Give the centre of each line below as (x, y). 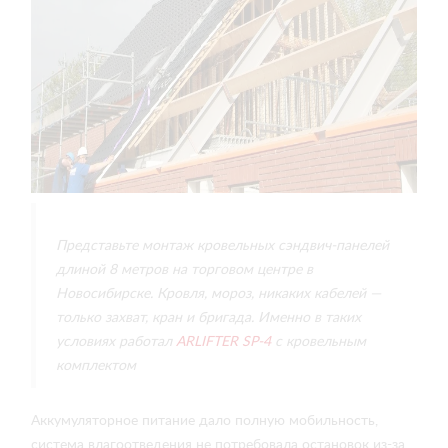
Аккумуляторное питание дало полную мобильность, (204, 421)
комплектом (96, 366)
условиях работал (114, 342)
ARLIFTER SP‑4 (221, 342)
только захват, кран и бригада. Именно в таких (208, 318)
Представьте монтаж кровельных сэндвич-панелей (222, 246)
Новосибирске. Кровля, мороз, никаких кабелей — (218, 294)
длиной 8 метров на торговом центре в (184, 270)
